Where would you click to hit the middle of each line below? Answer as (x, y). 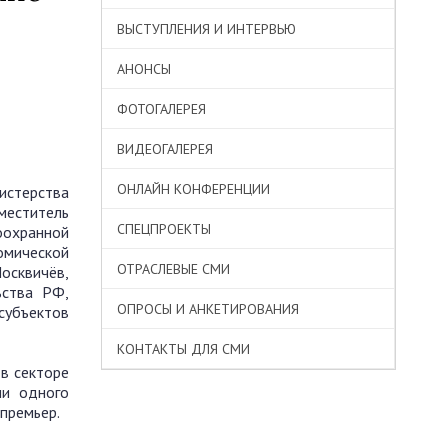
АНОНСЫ (144, 69)
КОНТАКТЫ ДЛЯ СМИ (183, 349)
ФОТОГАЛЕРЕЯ (161, 109)
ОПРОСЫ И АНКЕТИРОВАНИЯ (208, 309)
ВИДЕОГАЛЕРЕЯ (165, 149)
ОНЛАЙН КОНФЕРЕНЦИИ (193, 189)
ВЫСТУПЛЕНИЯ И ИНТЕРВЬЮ (206, 29)
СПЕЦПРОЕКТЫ (164, 229)
